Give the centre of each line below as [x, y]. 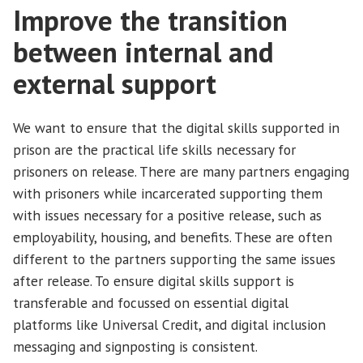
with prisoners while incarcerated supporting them [168, 194]
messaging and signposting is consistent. [135, 347]
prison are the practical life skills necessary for [154, 150]
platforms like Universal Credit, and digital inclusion [169, 325]
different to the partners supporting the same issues [174, 259]
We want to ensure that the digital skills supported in [176, 128]
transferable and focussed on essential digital [151, 303]
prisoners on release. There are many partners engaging [181, 172]
